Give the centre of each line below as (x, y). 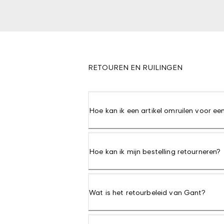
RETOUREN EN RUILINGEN (135, 67)
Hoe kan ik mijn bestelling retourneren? (155, 151)
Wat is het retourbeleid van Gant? (147, 192)
